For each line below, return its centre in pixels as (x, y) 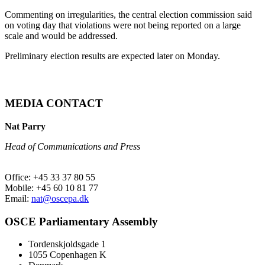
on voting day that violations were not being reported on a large (123, 25)
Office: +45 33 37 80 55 (50, 177)
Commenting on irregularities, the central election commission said (128, 14)
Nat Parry (25, 126)
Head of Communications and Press (72, 146)
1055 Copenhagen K (67, 255)
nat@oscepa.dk (60, 198)
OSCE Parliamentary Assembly (81, 221)
